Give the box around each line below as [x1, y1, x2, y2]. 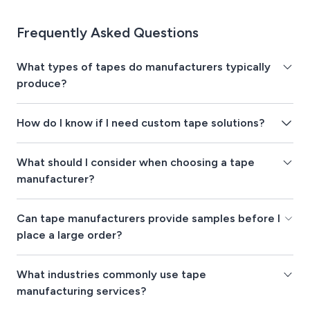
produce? [17, 77, 66, 91]
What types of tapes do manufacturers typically [17, 60, 271, 74]
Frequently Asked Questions [17, 24, 199, 42]
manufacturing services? [17, 284, 146, 298]
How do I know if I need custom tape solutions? [17, 116, 264, 130]
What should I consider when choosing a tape [17, 156, 255, 170]
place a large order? [17, 228, 122, 242]
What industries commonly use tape [17, 268, 206, 282]
